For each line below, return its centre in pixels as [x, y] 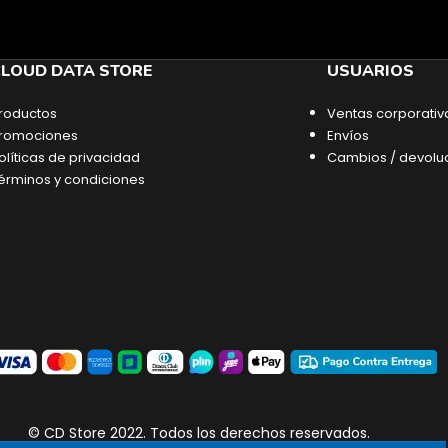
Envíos [348, 136]
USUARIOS [370, 71]
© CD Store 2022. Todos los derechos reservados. [198, 433]
